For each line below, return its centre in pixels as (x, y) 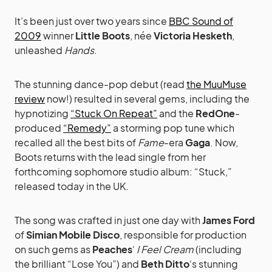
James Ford (229, 220)
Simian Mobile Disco (73, 235)
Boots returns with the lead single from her (110, 157)
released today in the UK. (72, 186)
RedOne (215, 114)
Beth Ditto (165, 264)
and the (176, 114)
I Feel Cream (165, 250)
